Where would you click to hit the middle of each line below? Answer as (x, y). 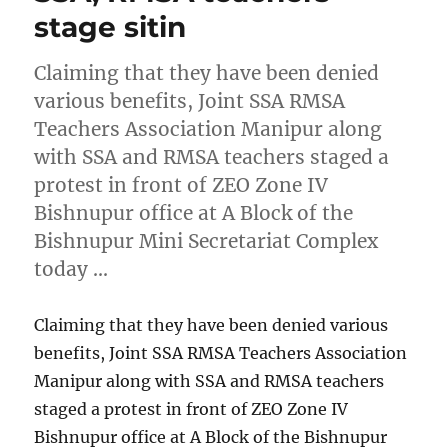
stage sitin (110, 26)
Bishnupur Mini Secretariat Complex (206, 240)
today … (71, 268)
